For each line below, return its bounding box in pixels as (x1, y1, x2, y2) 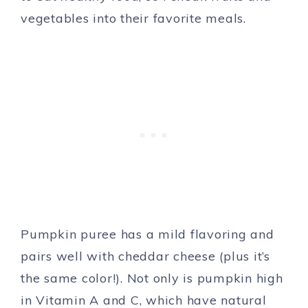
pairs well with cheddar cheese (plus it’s (21, 248, 270, 264)
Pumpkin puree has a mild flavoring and (21, 226, 274, 242)
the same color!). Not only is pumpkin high (21, 270, 283, 286)
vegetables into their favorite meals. (21, 10, 246, 26)
